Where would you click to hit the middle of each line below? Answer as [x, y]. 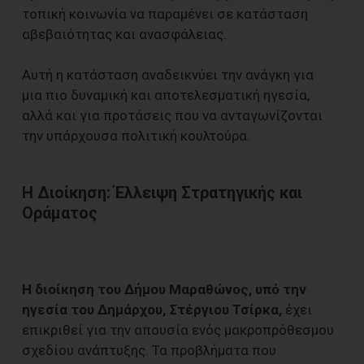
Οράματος [60, 213]
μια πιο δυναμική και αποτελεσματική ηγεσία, [166, 95]
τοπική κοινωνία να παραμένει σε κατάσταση [165, 13]
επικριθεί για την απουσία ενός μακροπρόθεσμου [178, 330]
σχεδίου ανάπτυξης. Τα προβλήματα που [149, 351]
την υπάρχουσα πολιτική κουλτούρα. [136, 135]
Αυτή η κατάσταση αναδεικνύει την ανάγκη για [168, 74]
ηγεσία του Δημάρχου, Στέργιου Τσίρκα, [152, 310]
